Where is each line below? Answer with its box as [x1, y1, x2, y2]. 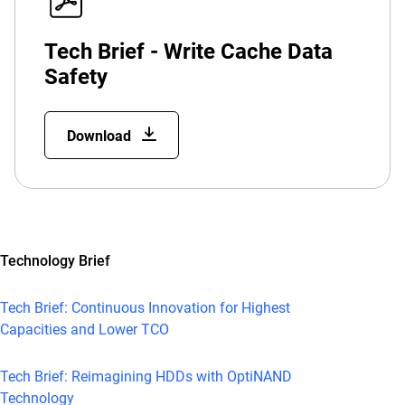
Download [67, 127, 135, 145]
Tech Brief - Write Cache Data [44, 39, 333, 64]
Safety [44, 64, 108, 89]
